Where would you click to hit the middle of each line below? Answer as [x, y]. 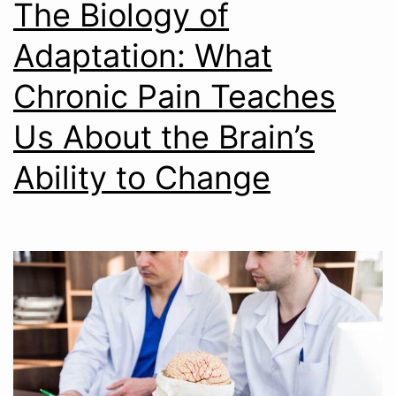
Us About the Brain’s [164, 137]
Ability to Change [142, 177]
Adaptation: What [143, 55]
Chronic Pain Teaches [175, 96]
